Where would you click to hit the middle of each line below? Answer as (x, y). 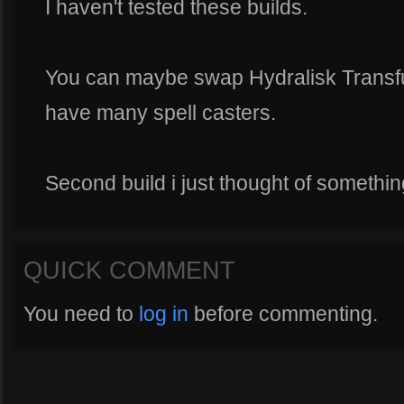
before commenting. (283, 314)
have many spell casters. (161, 113)
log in (164, 314)
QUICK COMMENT (129, 270)
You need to (81, 314)
